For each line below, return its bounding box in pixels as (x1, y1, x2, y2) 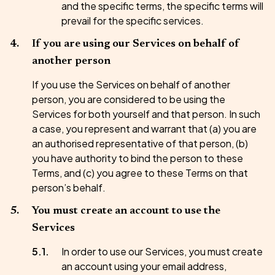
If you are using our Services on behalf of (32, 39, 239, 50)
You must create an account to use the (32, 206, 220, 217)
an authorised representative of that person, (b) (32, 137, 248, 150)
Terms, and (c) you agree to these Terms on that (32, 166, 248, 179)
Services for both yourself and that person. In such (32, 107, 260, 120)
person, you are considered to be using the (32, 93, 225, 106)
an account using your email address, (61, 260, 227, 273)
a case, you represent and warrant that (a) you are (32, 122, 257, 135)
